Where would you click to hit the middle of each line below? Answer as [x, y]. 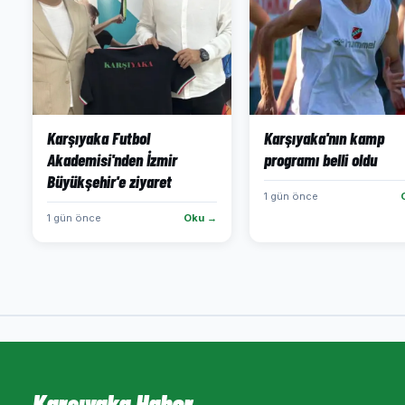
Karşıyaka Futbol [99, 138]
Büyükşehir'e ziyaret [109, 181]
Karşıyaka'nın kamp [324, 138]
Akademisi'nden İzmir [112, 160]
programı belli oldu [320, 160]
